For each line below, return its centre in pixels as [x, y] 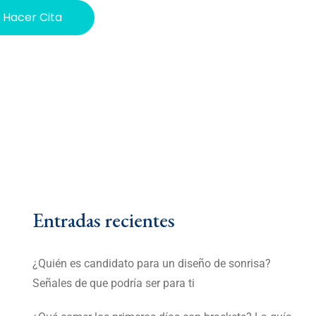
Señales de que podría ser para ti [114, 284]
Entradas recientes [104, 220]
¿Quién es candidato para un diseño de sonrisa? [152, 264]
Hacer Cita [33, 17]
